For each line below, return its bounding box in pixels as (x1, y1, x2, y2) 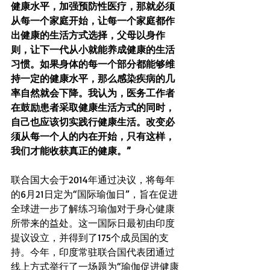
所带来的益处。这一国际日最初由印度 (11, 217, 175, 230)
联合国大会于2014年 (11, 174, 98, 186)
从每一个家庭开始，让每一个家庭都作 (11, 14, 175, 27)
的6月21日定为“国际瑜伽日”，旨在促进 (11, 188, 178, 201)
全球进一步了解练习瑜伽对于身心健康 (11, 202, 175, 215)
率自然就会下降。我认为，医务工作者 (11, 87, 175, 99)
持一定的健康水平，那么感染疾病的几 (11, 72, 175, 85)
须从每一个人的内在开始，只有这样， (11, 130, 175, 143)
